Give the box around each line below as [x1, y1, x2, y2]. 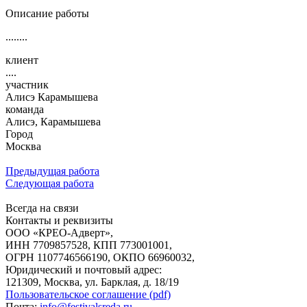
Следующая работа [5, 177, 94, 189]
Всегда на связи [5, 201, 79, 214]
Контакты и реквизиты [5, 214, 113, 226]
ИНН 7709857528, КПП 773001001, [5, 238, 172, 251]
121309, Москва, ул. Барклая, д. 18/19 [5, 275, 179, 288]
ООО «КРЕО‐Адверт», [5, 226, 113, 238]
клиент [5, 53, 38, 66]
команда [5, 103, 44, 115]
